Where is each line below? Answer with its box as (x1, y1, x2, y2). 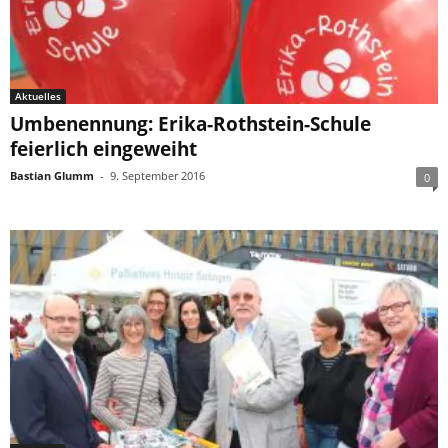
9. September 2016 (110, 168, 205, 184)
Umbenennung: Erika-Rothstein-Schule (10, 111, 371, 138)
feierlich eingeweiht (10, 136, 197, 163)
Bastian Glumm (10, 168, 94, 184)
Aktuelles (15, 89, 61, 104)
